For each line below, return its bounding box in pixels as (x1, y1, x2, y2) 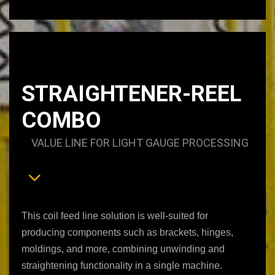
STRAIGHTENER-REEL (21, 80, 241, 107)
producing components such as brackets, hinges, (21, 227, 233, 238)
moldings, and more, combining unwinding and (21, 243, 225, 254)
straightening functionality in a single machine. (21, 260, 222, 271)
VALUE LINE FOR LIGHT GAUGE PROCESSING (31, 136, 249, 149)
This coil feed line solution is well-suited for (21, 210, 208, 221)
